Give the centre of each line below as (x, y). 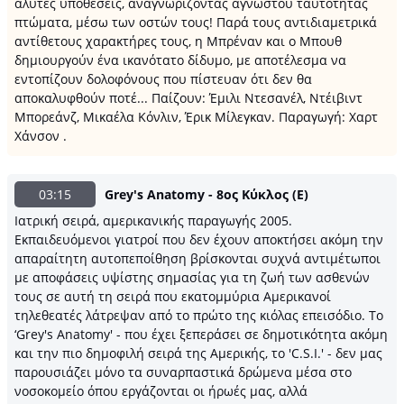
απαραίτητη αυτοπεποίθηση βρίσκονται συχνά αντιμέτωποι (197, 258)
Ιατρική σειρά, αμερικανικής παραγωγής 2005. (153, 220)
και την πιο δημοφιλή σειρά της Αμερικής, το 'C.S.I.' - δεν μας (198, 353)
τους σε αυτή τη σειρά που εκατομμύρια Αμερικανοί (173, 296)
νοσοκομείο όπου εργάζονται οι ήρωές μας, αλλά (161, 391)
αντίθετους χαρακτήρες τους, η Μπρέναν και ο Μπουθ (178, 41)
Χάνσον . (41, 136)
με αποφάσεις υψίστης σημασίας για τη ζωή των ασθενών (192, 277)
